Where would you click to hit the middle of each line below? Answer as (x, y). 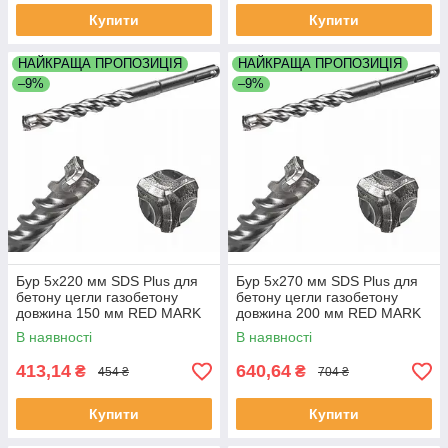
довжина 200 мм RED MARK (328, 313)
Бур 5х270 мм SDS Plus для (327, 281)
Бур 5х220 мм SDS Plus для (107, 281)
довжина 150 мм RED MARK (108, 313)
